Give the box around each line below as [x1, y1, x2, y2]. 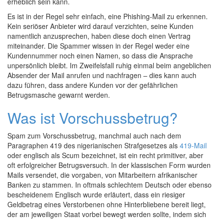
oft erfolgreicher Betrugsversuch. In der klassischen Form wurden [7, 160, 211, 170]
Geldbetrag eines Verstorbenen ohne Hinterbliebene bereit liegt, [7, 199, 206, 209]
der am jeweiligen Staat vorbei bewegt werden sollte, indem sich [7, 209, 206, 219]
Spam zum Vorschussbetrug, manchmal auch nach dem [7, 131, 181, 140]
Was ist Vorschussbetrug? [7, 107, 178, 128]
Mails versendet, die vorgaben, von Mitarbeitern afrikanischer [7, 170, 197, 180]
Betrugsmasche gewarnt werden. [7, 90, 110, 100]
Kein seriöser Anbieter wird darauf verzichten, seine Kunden [7, 21, 193, 31]
